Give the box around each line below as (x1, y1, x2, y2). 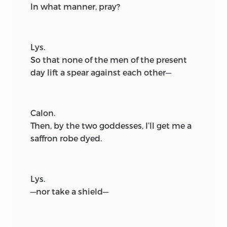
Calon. (30, 107, 55, 118)
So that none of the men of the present (30, 54, 187, 64)
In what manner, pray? (30, 1, 120, 11)
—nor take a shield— (30, 186, 108, 196)
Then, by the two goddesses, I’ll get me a (30, 120, 192, 130)
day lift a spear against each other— (30, 67, 171, 77)
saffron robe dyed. (30, 133, 102, 143)
